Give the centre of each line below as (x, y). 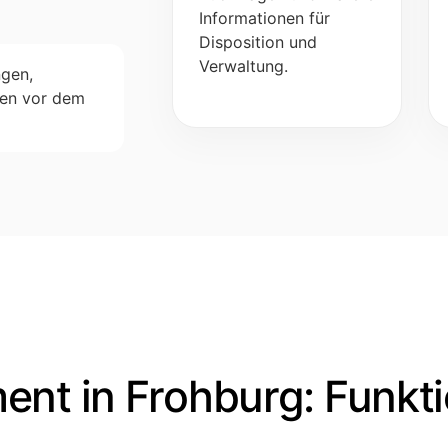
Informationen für (264, 17)
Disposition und (257, 41)
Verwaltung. (243, 65)
